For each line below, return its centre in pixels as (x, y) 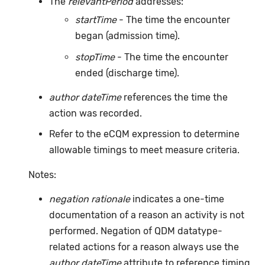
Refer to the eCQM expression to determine (144, 134)
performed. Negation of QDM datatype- (135, 231)
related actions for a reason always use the (144, 247)
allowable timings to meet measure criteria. (144, 150)
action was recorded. (95, 113)
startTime (96, 20)
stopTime (95, 57)
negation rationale (89, 199)
